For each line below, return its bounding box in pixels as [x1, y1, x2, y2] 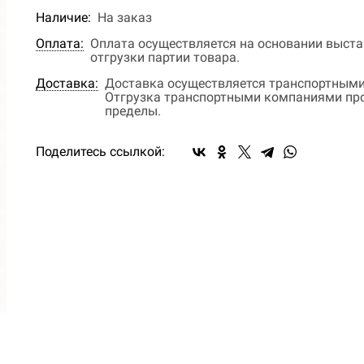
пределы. [105, 103, 161, 119]
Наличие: [36, 10, 91, 25]
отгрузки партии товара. [90, 50, 240, 65]
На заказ [97, 10, 152, 25]
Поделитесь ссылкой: [36, 144, 165, 159]
